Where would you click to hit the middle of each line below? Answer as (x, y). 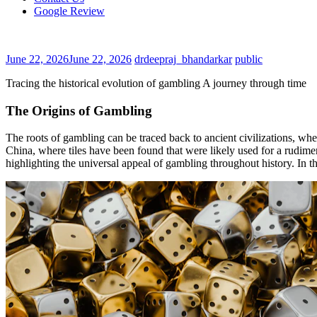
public (249, 59)
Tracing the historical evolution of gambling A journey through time (156, 83)
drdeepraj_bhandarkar (183, 59)
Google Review (69, 11)
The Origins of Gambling (79, 110)
